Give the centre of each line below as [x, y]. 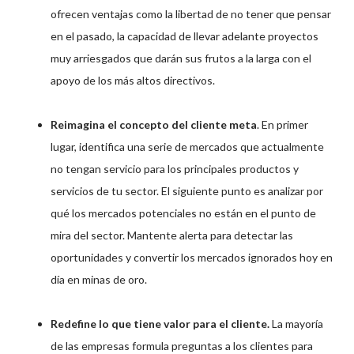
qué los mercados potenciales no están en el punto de [183, 213]
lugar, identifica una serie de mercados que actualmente [187, 146]
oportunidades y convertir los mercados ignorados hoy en [192, 257]
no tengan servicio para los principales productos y [175, 168]
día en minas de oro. [99, 279]
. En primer [282, 124]
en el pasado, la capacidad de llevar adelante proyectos [185, 36]
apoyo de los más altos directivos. [133, 80]
